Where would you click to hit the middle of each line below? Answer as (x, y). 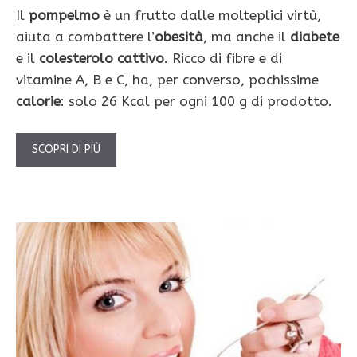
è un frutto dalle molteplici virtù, (210, 16)
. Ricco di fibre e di (223, 59)
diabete (315, 37)
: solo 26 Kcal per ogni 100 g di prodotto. (196, 102)
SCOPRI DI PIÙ (66, 149)
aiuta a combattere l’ (85, 37)
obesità (179, 37)
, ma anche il (247, 37)
